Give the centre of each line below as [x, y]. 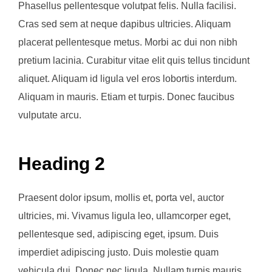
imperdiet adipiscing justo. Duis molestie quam [118, 252]
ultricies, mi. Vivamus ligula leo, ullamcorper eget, [124, 216]
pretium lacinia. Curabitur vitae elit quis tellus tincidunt [134, 61]
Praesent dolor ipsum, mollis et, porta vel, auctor [121, 197]
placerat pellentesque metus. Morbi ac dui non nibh [128, 42]
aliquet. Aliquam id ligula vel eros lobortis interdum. [127, 79]
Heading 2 [62, 163]
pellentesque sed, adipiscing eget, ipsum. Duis [118, 234]
